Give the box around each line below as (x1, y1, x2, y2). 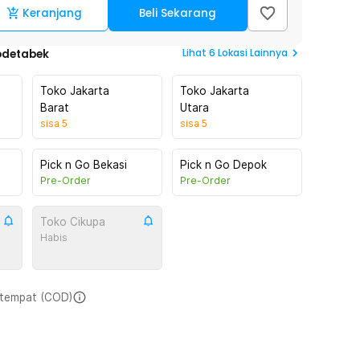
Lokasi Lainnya (218, 46, 288, 59)
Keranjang (22, 6, 83, 21)
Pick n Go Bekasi (40, 158, 127, 171)
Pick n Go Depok (180, 158, 267, 171)
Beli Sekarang (139, 6, 217, 21)
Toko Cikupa (40, 215, 105, 228)
